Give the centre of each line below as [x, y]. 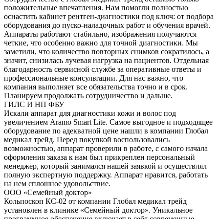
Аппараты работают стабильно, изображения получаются [100, 34]
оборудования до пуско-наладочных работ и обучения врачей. [107, 25]
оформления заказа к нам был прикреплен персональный [99, 157]
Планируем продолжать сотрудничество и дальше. [88, 95]
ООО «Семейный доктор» [48, 192]
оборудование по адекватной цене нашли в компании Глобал [106, 131]
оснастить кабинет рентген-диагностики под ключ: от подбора [109, 16]
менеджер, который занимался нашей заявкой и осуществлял [105, 166]
